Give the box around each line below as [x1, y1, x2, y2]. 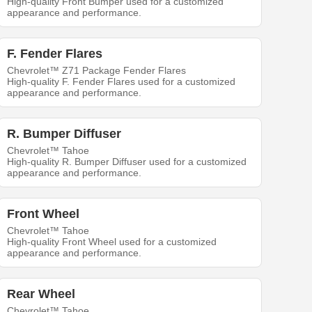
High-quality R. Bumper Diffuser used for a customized [7, 156, 247, 168]
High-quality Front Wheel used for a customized [7, 236, 217, 248]
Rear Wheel [7, 287, 76, 302]
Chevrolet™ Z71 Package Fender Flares [7, 65, 187, 77]
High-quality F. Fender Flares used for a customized [7, 76, 236, 88]
